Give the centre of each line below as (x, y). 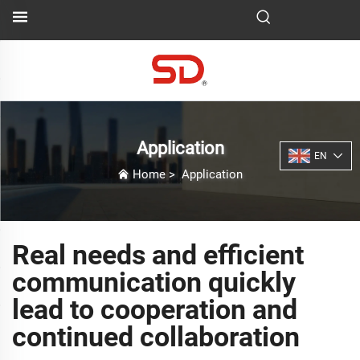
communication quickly (154, 282)
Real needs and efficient (158, 255)
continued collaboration (156, 337)
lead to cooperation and (155, 310)
